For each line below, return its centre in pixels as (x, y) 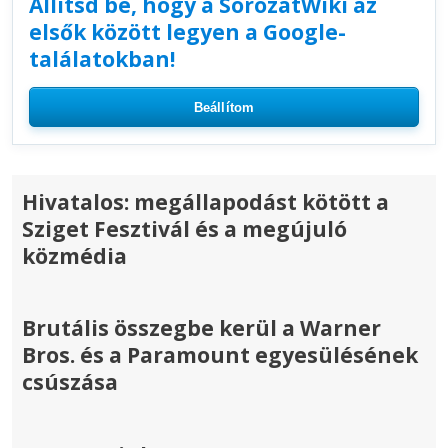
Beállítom (224, 107)
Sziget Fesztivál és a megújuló (184, 229)
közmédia (74, 256)
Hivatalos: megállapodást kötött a (205, 202)
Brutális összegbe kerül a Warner (201, 328)
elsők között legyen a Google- (187, 32)
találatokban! (102, 59)
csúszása (70, 382)
